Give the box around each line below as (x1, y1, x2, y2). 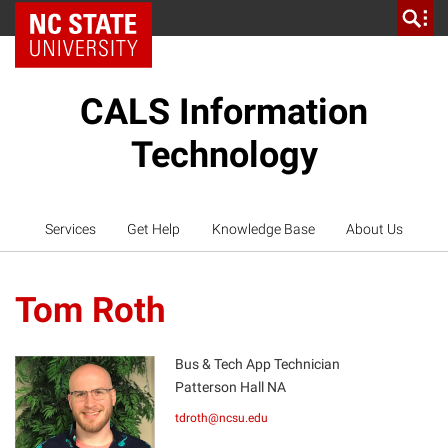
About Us (346, 221, 404, 237)
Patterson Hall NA (174, 379, 286, 395)
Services (44, 221, 96, 237)
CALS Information (80, 91, 368, 133)
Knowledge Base (211, 221, 315, 237)
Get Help (127, 221, 181, 237)
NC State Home (43, 10, 138, 26)
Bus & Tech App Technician (174, 356, 340, 372)
